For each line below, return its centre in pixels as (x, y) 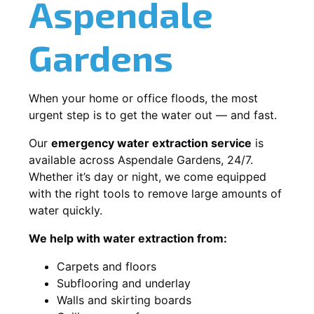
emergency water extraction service (151, 143)
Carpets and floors (107, 266)
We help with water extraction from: (128, 238)
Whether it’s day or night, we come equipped (148, 176)
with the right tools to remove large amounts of (155, 193)
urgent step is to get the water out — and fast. (153, 115)
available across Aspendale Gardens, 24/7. (141, 159)
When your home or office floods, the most (143, 98)
